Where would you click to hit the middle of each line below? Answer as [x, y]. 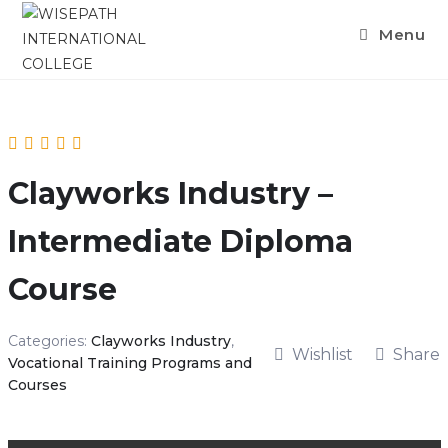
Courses [37, 385]
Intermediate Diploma [180, 241]
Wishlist [322, 355]
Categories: [49, 341]
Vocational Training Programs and [129, 363]
